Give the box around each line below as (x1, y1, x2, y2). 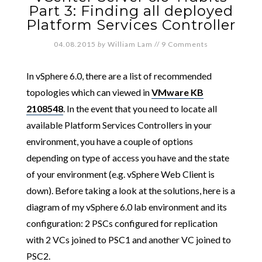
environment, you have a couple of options (26, 135, 193, 147)
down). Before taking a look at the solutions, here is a (26, 184, 235, 196)
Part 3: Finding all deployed (29, 2, 233, 19)
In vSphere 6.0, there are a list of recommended (26, 70, 212, 81)
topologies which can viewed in (26, 86, 151, 98)
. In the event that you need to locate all (63, 102, 217, 114)
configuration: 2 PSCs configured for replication (26, 217, 218, 229)
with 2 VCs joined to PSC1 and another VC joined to (26, 233, 231, 245)
